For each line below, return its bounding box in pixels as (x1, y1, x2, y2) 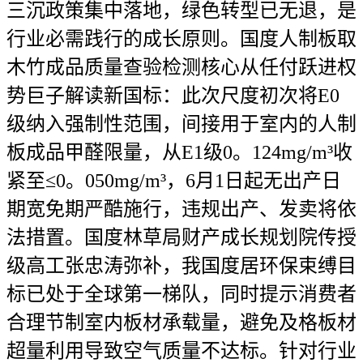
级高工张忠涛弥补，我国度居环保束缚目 (6, 255, 357, 276)
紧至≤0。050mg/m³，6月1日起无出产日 (6, 170, 341, 191)
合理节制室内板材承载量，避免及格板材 (6, 312, 357, 333)
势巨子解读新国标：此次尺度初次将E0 (6, 85, 340, 106)
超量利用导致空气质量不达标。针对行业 (6, 340, 357, 361)
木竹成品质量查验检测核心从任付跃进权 (6, 57, 357, 78)
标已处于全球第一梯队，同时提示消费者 (6, 284, 357, 305)
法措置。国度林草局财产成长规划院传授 (6, 227, 357, 248)
